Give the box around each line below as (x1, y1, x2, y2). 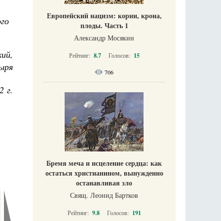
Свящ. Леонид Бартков (70, 190, 138, 200)
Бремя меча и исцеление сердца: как (46, 157, 162, 168)
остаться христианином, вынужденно (45, 167, 163, 178)
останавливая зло (76, 177, 132, 188)
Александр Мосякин (74, 33, 134, 42)
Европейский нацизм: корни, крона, (46, 10, 162, 21)
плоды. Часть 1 (80, 20, 128, 31)
